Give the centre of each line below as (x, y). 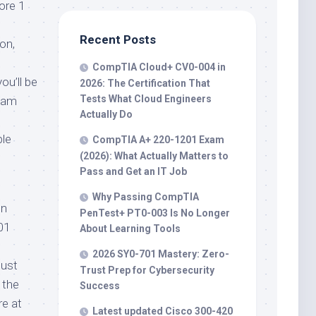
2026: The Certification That (145, 83)
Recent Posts (118, 39)
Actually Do (106, 114)
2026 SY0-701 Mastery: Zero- (161, 254)
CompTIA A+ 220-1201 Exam (158, 140)
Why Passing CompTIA (146, 197)
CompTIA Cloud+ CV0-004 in (159, 67)
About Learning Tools (130, 229)
